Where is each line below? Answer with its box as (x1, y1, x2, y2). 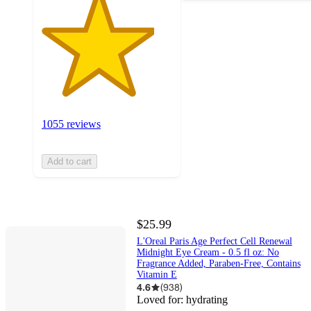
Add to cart (47, 155, 92, 167)
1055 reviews (42, 117, 101, 130)
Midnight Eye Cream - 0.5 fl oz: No (136, 247, 279, 258)
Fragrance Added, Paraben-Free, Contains (136, 258, 301, 269)
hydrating (185, 294, 228, 306)
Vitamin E (136, 269, 177, 280)
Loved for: (136, 294, 186, 306)
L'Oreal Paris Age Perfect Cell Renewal (136, 236, 292, 247)
